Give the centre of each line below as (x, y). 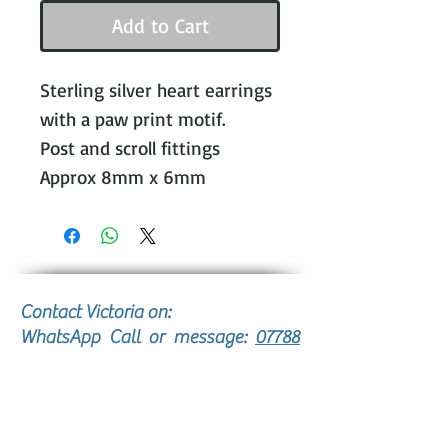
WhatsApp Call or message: (137, 336)
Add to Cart (160, 25)
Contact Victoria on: (95, 311)
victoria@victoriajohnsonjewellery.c (160, 411)
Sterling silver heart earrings (156, 89)
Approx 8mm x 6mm (123, 176)
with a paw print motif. (133, 118)
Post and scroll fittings (130, 147)
